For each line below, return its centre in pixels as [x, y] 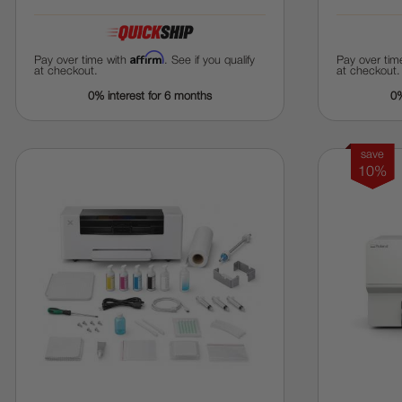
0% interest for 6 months [149, 96]
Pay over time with [82, 61]
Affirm [147, 57]
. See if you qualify [209, 61]
